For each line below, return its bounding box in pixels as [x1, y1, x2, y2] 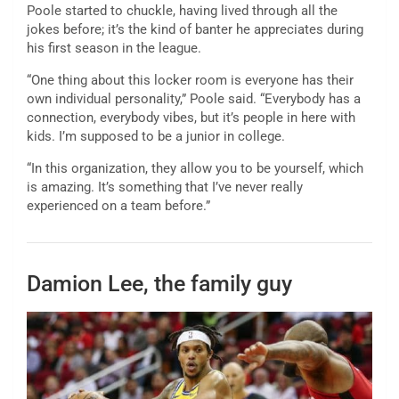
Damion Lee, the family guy [27, 271, 292, 297]
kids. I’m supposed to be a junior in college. [27, 128, 285, 145]
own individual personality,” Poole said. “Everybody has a [27, 91, 361, 108]
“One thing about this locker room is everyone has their [27, 72, 354, 89]
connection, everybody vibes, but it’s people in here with [27, 110, 355, 126]
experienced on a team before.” [27, 198, 210, 215]
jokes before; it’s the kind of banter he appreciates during [27, 21, 363, 38]
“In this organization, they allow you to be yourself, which [27, 160, 363, 177]
